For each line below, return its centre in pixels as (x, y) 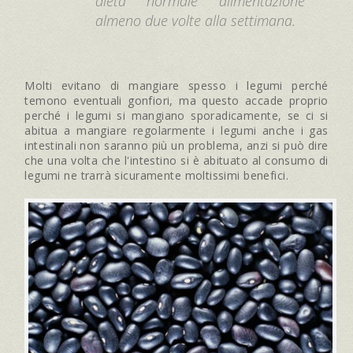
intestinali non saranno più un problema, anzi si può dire (176, 145)
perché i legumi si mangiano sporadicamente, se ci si (176, 115)
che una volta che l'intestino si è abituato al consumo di (176, 160)
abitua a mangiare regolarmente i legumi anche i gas (176, 130)
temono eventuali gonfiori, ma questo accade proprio (176, 100)
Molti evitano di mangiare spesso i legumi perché (176, 85)
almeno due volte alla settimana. (196, 20)
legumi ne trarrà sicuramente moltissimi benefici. (156, 175)
